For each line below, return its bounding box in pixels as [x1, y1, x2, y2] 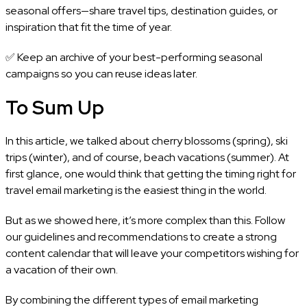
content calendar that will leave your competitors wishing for [5, 245, 299, 260]
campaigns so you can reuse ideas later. [5, 66, 197, 81]
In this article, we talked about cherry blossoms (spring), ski [5, 133, 288, 148]
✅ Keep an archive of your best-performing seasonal [5, 49, 262, 64]
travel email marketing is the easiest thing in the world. [5, 182, 267, 197]
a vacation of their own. [5, 262, 118, 277]
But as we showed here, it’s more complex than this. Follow [5, 212, 285, 228]
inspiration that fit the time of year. [5, 19, 172, 34]
